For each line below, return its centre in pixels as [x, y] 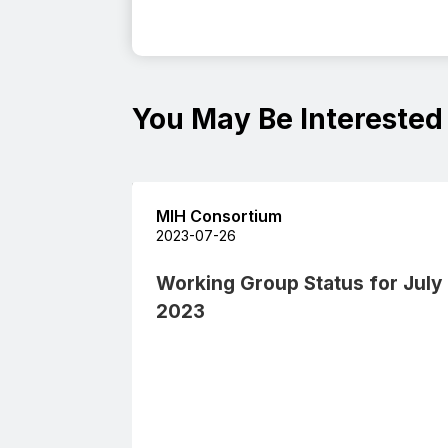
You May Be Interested [287, 118]
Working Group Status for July [299, 283]
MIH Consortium [219, 215]
